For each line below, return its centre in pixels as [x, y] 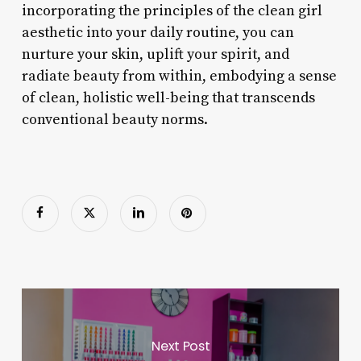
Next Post [181, 346]
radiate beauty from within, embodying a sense [179, 76]
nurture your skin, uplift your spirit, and [155, 54]
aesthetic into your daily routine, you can [158, 32]
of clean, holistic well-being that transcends [168, 98]
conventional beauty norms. [114, 119]
